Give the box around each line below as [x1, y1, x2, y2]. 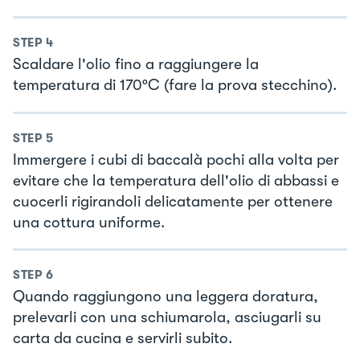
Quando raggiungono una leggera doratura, [13, 288, 318, 306]
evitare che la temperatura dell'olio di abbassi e [13, 171, 339, 190]
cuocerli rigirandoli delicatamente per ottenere [13, 192, 333, 211]
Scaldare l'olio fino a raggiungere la [13, 55, 259, 74]
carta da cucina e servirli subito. [13, 329, 232, 348]
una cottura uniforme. [13, 213, 165, 231]
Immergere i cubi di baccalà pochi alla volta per [13, 150, 339, 169]
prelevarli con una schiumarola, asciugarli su [13, 309, 321, 327]
